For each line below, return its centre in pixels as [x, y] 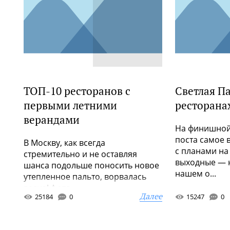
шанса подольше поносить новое [91, 165]
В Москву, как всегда [64, 143]
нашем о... [196, 174]
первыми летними [70, 105]
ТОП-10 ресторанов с [77, 91]
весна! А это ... [51, 188]
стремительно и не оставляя [80, 154]
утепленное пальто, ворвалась [85, 177]
